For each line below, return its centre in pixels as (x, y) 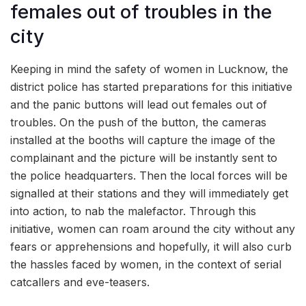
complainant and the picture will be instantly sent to (144, 157)
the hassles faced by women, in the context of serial (146, 264)
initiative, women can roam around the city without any (153, 228)
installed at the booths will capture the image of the (143, 140)
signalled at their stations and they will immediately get (149, 193)
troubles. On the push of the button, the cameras (138, 122)
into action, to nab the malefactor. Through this (133, 211)
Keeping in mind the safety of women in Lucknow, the (149, 69)
